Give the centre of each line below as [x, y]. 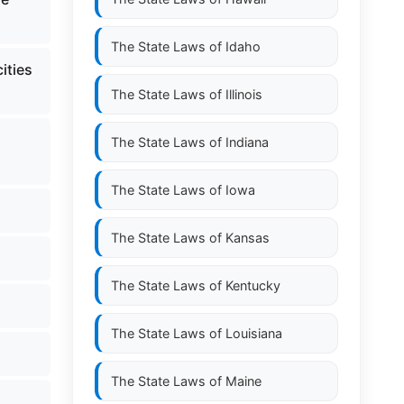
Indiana [247, 142]
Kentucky [253, 285]
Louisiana [254, 333]
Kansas [248, 238]
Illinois [244, 94]
